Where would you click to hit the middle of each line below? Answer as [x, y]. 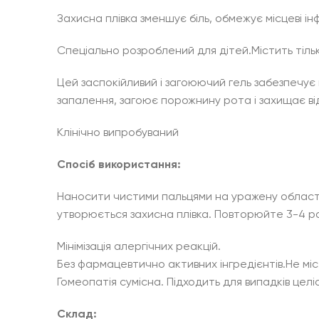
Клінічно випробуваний [118, 134]
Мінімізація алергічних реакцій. [139, 247]
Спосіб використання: [119, 166]
